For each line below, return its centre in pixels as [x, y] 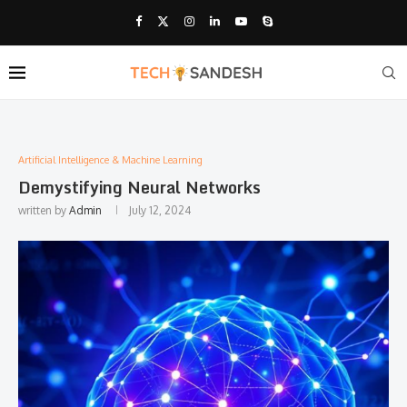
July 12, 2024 [160, 210]
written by [44, 210]
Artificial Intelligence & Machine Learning [110, 160]
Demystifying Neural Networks [139, 187]
